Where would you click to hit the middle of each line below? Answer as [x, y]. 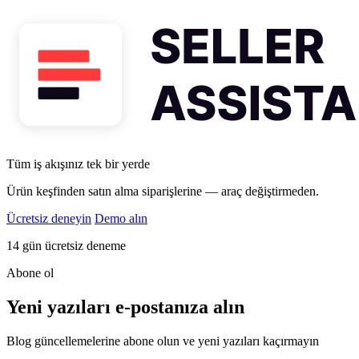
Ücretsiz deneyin [49, 219]
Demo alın [121, 219]
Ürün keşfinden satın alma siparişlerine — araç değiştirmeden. [163, 192]
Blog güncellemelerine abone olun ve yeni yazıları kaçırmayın [163, 341]
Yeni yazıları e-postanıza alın [125, 307]
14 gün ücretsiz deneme [66, 246]
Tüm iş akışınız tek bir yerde [78, 164]
